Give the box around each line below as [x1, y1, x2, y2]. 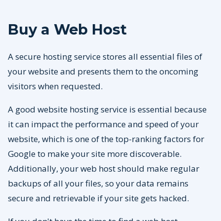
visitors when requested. [8, 80, 107, 92]
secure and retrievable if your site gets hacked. [8, 192, 189, 204]
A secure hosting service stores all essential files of [8, 51, 202, 63]
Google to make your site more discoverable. [8, 148, 182, 160]
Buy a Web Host [8, 21, 127, 38]
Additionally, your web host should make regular [8, 163, 199, 175]
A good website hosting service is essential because [8, 104, 207, 115]
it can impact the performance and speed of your [8, 118, 199, 130]
